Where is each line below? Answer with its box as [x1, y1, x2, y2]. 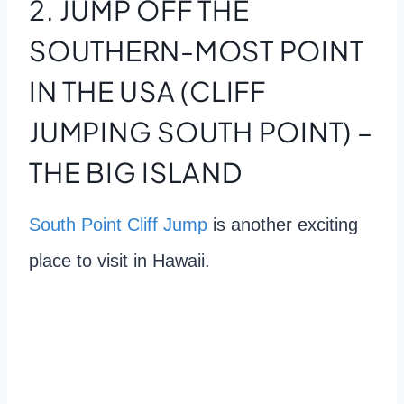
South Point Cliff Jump [29, 214, 207, 234]
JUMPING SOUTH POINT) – [29, 114, 373, 149]
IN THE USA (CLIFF [29, 73, 266, 108]
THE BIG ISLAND [29, 154, 243, 189]
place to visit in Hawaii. [29, 250, 210, 271]
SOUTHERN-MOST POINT [29, 32, 364, 68]
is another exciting [207, 214, 358, 234]
